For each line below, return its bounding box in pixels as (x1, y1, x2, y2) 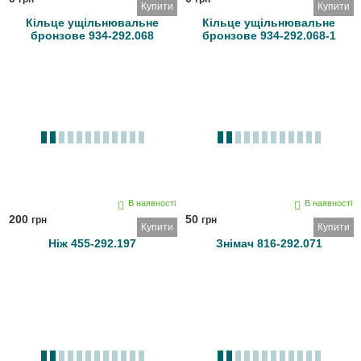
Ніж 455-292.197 (48, 237, 136, 251)
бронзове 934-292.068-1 (201, 29, 336, 43)
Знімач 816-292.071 (215, 237, 322, 251)
